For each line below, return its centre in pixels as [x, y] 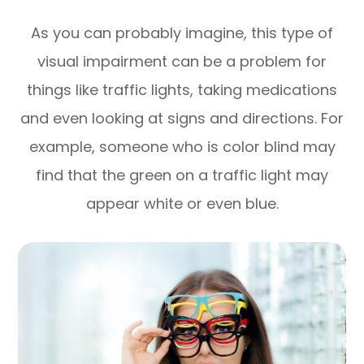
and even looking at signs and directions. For [182, 119]
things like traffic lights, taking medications [182, 90]
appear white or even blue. [182, 204]
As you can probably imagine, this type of [182, 33]
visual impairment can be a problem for [182, 62]
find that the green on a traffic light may [182, 175]
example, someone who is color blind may [182, 147]
